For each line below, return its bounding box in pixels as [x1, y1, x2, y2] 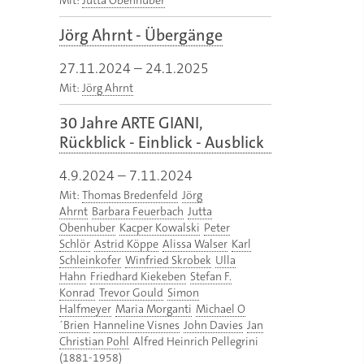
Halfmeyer [59, 301, 111, 317]
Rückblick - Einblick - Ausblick [59, 132, 264, 154]
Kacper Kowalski [119, 220, 200, 236]
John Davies [184, 318, 243, 333]
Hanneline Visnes [93, 318, 180, 333]
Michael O [196, 301, 245, 317]
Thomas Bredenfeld [82, 188, 178, 203]
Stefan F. [190, 269, 232, 284]
